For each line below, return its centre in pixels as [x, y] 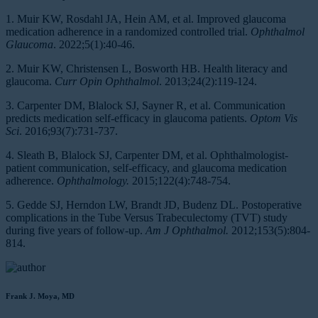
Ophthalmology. [94, 180]
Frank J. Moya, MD [40, 296]
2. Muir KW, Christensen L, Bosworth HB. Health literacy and [147, 68]
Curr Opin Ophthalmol [107, 81]
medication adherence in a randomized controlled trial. [128, 31]
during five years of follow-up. [76, 230]
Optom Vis [274, 118]
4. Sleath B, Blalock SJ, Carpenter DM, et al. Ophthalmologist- [147, 155]
